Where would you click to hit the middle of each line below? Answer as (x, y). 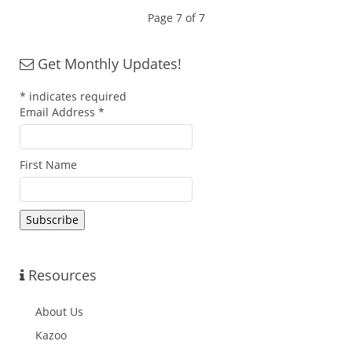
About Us (59, 312)
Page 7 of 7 (176, 18)
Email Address (59, 112)
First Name (48, 165)
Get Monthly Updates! (108, 64)
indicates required (76, 96)
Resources (60, 275)
